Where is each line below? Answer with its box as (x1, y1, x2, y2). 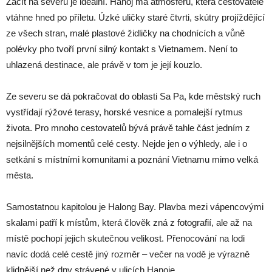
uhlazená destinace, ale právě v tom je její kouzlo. (6, 59, 202, 70)
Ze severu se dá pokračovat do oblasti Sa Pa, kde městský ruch (6, 91, 260, 101)
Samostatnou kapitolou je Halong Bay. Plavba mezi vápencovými (6, 202, 263, 212)
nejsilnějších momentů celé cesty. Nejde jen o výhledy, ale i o (6, 138, 247, 149)
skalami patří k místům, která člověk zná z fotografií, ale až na (6, 217, 252, 228)
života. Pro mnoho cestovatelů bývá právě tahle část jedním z (6, 123, 250, 133)
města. (6, 170, 33, 180)
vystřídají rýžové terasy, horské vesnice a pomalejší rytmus (6, 107, 243, 117)
